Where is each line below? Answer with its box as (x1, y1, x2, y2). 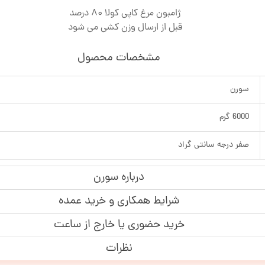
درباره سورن (93, 169, 144, 186)
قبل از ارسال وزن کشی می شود (67, 20, 182, 35)
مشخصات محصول (77, 49, 160, 67)
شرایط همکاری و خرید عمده (59, 192, 179, 210)
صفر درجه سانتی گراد (178, 138, 249, 151)
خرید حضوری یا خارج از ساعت (53, 216, 185, 234)
